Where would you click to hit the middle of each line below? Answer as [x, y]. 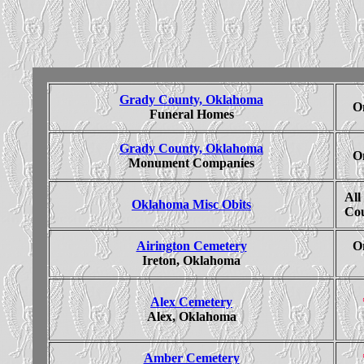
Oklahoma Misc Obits [191, 204]
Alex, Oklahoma [191, 316]
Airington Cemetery [191, 245]
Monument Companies [191, 162]
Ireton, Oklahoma [191, 260]
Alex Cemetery [191, 301]
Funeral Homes [191, 114]
